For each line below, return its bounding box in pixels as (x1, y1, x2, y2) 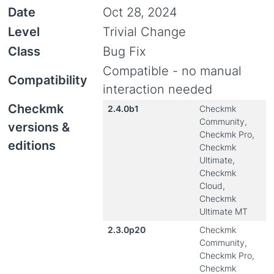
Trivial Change (103, 24, 186, 39)
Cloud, (199, 180, 225, 191)
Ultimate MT (199, 206, 248, 217)
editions (8, 138, 56, 153)
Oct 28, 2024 (103, 5, 177, 20)
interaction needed (103, 82, 212, 97)
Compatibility (8, 73, 87, 87)
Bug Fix (103, 44, 146, 59)
